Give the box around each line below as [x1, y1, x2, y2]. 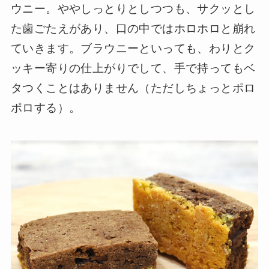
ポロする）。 [10, 101, 81, 115]
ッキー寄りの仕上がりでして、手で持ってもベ [10, 62, 256, 75]
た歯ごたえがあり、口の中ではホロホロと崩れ [10, 22, 256, 35]
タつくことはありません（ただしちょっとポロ [10, 82, 256, 95]
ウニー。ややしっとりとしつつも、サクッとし [10, 2, 256, 16]
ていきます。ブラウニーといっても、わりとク [10, 42, 256, 55]
